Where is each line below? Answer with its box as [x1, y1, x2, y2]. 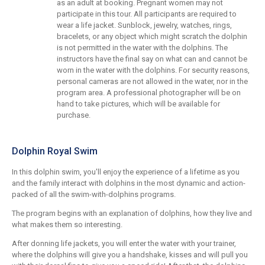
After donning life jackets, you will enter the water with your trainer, [12, 239, 236, 248]
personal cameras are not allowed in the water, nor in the [57, 77, 248, 86]
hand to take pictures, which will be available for [57, 99, 220, 109]
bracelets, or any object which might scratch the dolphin [57, 32, 247, 41]
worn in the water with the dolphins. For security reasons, [57, 66, 250, 75]
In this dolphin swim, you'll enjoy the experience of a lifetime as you [12, 167, 240, 177]
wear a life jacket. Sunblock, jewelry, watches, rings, [57, 21, 232, 30]
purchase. [57, 111, 91, 120]
